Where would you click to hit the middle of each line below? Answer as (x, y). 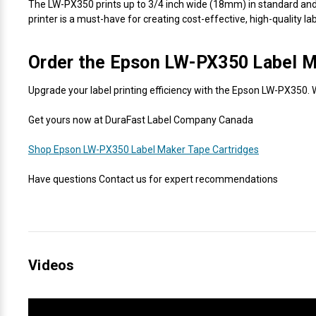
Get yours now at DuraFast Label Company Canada (141, 120)
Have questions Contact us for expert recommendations (153, 179)
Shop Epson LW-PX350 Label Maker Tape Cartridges (144, 149)
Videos (51, 265)
